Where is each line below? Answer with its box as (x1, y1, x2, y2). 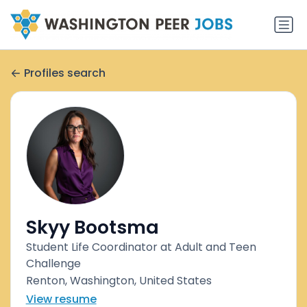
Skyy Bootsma (25, 214, 159, 241)
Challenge (25, 256, 81, 272)
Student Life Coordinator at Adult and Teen (25, 239, 256, 256)
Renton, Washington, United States (25, 273, 212, 289)
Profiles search (24, 64, 106, 81)
